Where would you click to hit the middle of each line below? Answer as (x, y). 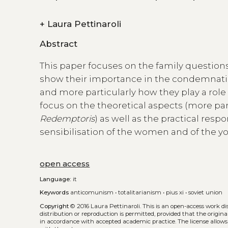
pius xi (175, 193)
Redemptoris (67, 119)
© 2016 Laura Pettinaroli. (106, 206)
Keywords (54, 193)
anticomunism (92, 193)
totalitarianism (140, 193)
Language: (56, 179)
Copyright (54, 206)
